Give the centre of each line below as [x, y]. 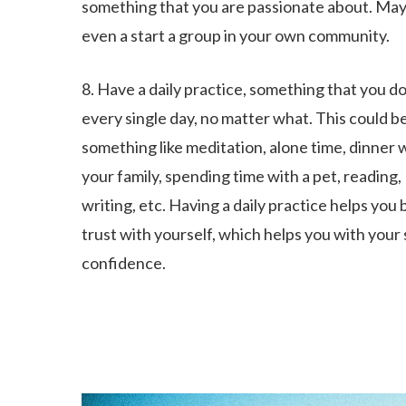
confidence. [124, 263]
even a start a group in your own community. [236, 35]
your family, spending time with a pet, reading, [242, 176]
